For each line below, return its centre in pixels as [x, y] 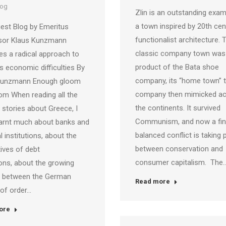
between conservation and [180, 149]
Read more [153, 181]
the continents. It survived [178, 108]
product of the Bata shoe [177, 67]
